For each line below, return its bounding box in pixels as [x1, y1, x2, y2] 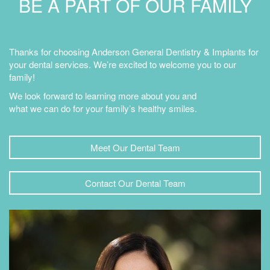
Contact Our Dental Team [84, 177, 186, 189]
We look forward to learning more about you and [9, 89, 196, 102]
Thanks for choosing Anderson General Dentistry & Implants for [9, 45, 259, 58]
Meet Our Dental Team [90, 141, 180, 154]
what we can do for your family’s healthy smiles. [9, 102, 197, 115]
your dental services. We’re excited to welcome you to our [9, 58, 236, 71]
